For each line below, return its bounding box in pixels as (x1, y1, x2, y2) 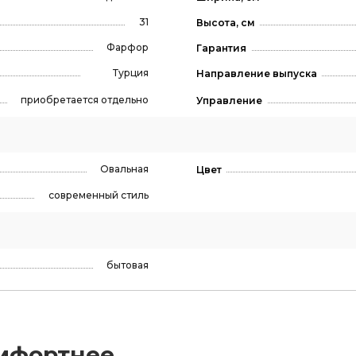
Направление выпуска (195, 68, 317, 80)
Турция (112, 67, 149, 79)
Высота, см (195, 17, 255, 29)
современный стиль (48, 189, 149, 202)
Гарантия (195, 42, 246, 55)
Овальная (99, 163, 149, 176)
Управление (195, 94, 262, 106)
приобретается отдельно (20, 93, 149, 106)
